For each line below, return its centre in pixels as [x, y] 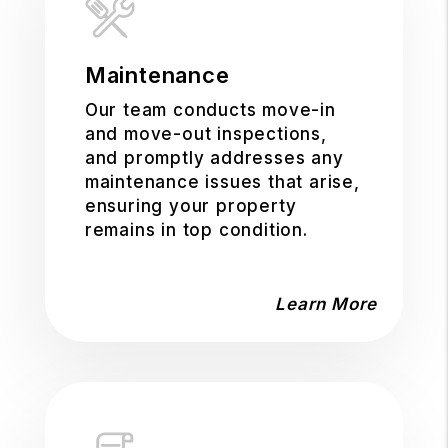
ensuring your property [190, 206]
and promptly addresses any [214, 158]
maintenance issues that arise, [222, 182]
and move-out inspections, [205, 134]
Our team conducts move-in [210, 110]
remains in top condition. [196, 230]
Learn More [326, 304]
